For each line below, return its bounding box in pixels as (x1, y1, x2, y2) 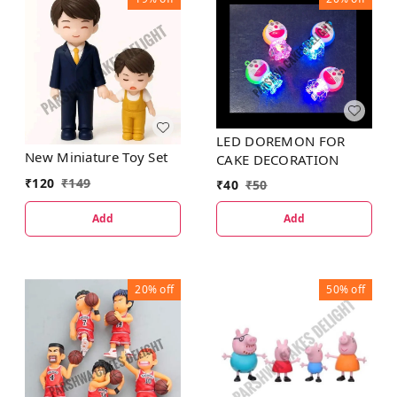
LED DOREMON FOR (216, 131, 346, 150)
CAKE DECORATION (216, 150, 339, 168)
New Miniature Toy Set (25, 148, 168, 167)
